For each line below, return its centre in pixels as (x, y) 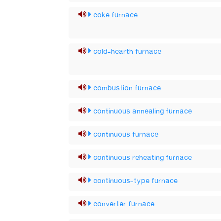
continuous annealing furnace (143, 111)
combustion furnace (127, 88)
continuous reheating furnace (143, 158)
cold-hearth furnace (128, 52)
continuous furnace (126, 135)
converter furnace (124, 204)
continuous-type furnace (136, 181)
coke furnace (116, 15)
